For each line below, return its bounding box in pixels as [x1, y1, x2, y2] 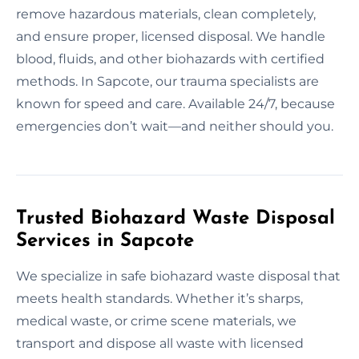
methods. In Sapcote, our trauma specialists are [16, 73, 319, 89]
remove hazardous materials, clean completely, [16, 6, 316, 22]
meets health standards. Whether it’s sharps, [16, 290, 303, 306]
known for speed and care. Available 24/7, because [16, 95, 335, 111]
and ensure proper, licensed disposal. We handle [16, 28, 325, 44]
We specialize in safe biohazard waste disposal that [16, 268, 341, 284]
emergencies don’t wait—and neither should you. [16, 118, 333, 134]
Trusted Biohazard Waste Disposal [16, 208, 335, 228]
